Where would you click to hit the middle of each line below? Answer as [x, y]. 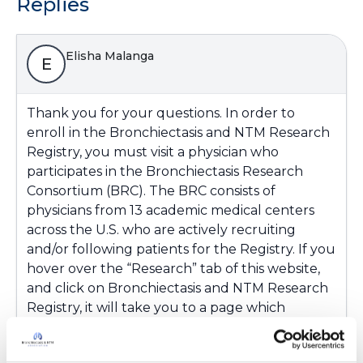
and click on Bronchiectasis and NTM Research [177, 288]
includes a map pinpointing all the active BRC [173, 327]
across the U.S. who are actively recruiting [161, 230]
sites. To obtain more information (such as [160, 346]
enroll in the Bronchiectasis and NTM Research [178, 132]
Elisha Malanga [110, 56]
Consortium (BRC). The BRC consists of [151, 191]
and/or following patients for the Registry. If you [181, 249]
